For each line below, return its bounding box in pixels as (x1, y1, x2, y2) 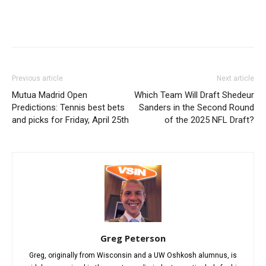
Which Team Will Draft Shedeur (134, 90, 254, 101)
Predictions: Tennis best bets (12, 102, 125, 113)
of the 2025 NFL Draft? (164, 115, 254, 126)
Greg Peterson (100, 232, 166, 245)
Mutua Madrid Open (12, 90, 87, 101)
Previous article (12, 74, 63, 83)
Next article (217, 74, 254, 83)
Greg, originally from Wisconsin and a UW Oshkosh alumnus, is (29, 251, 237, 260)
